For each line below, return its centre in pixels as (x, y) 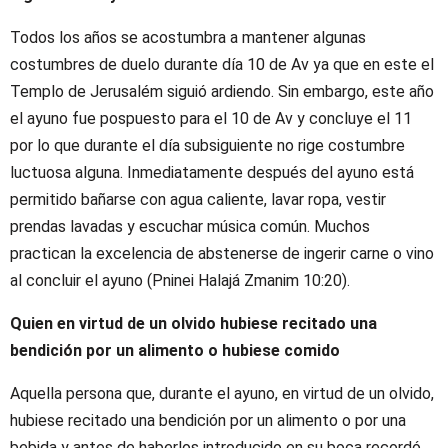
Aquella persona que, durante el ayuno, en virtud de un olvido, (222, 393)
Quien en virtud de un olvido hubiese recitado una (193, 323)
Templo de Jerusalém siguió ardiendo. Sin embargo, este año (222, 91)
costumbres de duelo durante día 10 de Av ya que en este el (222, 64)
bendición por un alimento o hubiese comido (175, 350)
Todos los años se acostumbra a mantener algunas (188, 37)
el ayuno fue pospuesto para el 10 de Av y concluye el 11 (211, 118)
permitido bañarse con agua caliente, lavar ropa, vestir (198, 199)
